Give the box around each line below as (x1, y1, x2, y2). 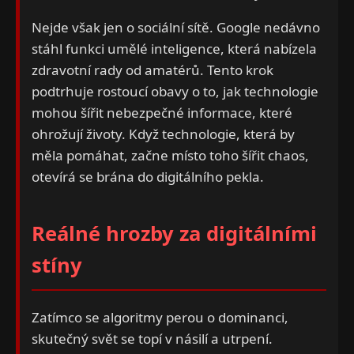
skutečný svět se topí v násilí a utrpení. (32, 329, 273, 348)
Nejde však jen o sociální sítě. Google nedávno (32, 18, 320, 37)
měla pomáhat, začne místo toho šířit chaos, (32, 146, 309, 165)
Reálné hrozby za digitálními (32, 219, 317, 247)
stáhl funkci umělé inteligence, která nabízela (32, 40, 317, 58)
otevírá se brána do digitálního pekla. (32, 168, 264, 186)
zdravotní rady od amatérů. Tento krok (32, 61, 273, 80)
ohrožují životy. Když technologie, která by (32, 125, 295, 144)
